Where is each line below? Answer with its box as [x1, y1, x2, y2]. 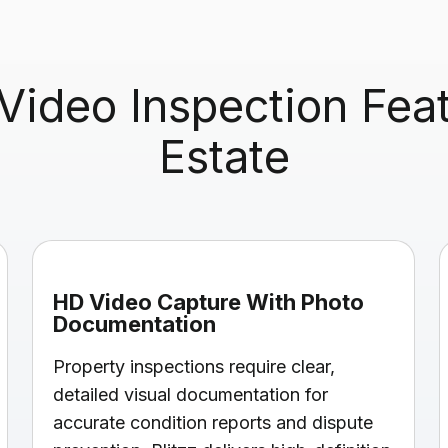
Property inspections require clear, [52, 355, 335, 377]
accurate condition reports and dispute [52, 411, 373, 433]
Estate [158, 128, 290, 184]
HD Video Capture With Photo [52, 288, 364, 315]
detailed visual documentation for [52, 383, 328, 405]
